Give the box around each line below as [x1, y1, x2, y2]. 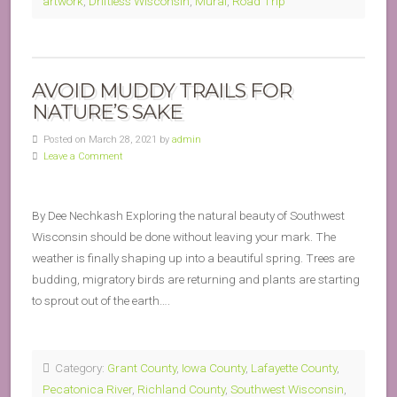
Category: [50, 361, 107, 375]
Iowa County [182, 361, 245, 375]
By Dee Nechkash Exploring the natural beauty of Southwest [32, 208, 345, 222]
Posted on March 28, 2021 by [38, 134, 172, 145]
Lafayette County [251, 361, 337, 375]
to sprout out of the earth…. [32, 293, 170, 307]
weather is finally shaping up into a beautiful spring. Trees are [32, 251, 354, 265]
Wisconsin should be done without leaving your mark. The [32, 230, 336, 244]
